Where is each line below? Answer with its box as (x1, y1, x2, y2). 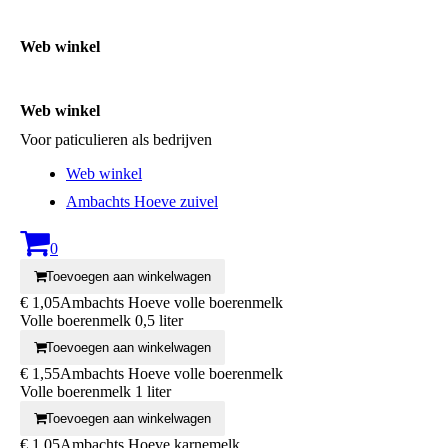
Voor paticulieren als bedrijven (20, 130, 212, 148)
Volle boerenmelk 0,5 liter (20, 311, 183, 329)
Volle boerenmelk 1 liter (20, 382, 171, 400)
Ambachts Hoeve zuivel (66, 192, 218, 210)
